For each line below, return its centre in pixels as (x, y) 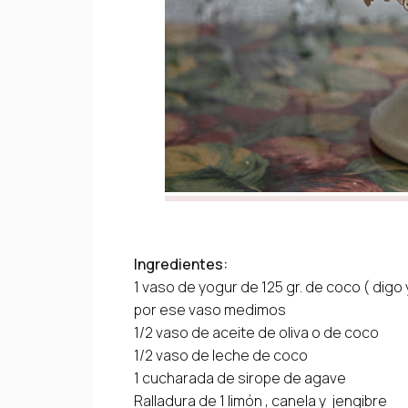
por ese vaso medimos (211, 309)
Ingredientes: (182, 264)
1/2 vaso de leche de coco (221, 355)
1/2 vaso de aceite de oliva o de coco (256, 332)
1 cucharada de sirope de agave (240, 377)
